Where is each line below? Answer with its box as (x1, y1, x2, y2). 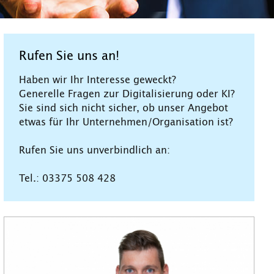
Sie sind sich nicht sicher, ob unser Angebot (19, 103, 228, 113)
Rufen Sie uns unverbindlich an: (19, 145, 170, 155)
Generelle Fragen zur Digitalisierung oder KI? (19, 89, 235, 99)
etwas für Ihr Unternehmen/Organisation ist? (19, 117, 233, 127)
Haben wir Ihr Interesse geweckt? (19, 75, 176, 85)
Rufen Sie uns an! (19, 50, 119, 62)
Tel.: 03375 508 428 (19, 173, 116, 183)
